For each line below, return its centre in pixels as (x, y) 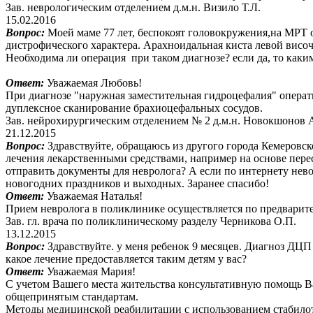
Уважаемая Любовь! (94, 82)
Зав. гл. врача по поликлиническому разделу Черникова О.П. (151, 221)
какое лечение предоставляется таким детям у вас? (126, 259)
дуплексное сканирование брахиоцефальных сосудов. (134, 108)
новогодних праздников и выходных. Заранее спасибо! (137, 183)
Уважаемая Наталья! (95, 196)
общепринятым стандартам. (72, 296)
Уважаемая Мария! (91, 271)
